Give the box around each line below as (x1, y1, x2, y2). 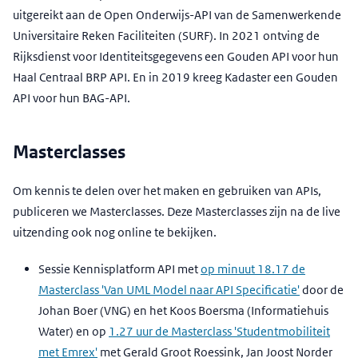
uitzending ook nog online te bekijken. (13, 225, 217, 241)
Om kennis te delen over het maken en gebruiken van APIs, (13, 183, 321, 199)
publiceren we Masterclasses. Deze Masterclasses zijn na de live (13, 204, 340, 220)
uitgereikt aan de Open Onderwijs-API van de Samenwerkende (13, 7, 341, 23)
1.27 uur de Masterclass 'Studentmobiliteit (109, 324, 330, 340)
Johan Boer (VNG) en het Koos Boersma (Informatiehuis (38, 303, 328, 319)
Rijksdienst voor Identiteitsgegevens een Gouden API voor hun (13, 49, 339, 65)
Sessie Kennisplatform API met (38, 261, 201, 277)
